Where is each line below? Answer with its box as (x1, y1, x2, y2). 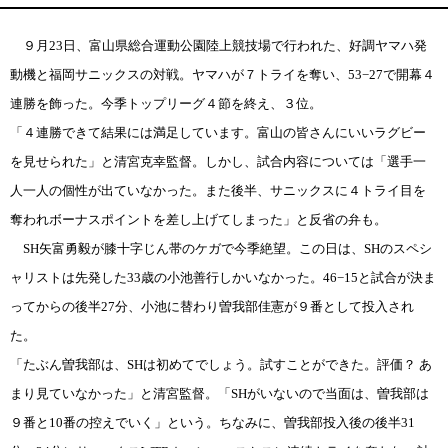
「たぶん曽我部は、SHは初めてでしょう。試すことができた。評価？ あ (10, 356, 432, 372)
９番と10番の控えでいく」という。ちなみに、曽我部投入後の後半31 (10, 414, 415, 430)
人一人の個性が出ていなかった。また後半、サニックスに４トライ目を (10, 182, 426, 198)
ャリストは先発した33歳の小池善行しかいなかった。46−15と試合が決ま (10, 269, 436, 285)
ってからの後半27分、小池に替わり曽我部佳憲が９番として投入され (10, 298, 414, 314)
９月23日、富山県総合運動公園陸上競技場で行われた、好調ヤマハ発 (10, 37, 427, 53)
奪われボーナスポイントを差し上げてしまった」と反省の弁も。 (10, 211, 387, 227)
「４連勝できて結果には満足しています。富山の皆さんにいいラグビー (10, 124, 426, 140)
